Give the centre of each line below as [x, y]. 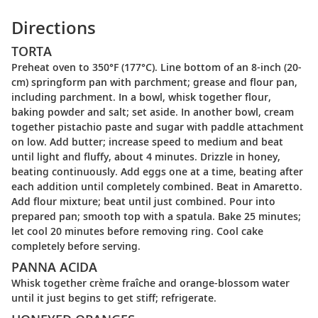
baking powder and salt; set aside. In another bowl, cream [153, 111]
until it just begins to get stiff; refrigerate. [114, 298]
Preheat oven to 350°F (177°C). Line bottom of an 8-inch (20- [157, 67]
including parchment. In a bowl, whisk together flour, [141, 97]
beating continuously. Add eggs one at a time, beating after [157, 171]
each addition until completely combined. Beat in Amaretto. [157, 186]
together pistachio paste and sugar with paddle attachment [158, 126]
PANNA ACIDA [54, 267]
